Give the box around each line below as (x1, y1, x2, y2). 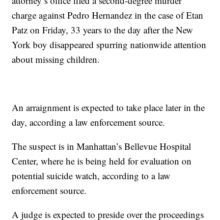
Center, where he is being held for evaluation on (12, 155, 192, 167)
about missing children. (12, 53, 100, 66)
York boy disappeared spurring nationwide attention (12, 38, 207, 51)
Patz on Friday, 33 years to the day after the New (12, 24, 193, 36)
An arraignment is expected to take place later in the (12, 101, 205, 114)
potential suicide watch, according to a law (12, 169, 171, 182)
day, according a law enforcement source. (12, 116, 165, 129)
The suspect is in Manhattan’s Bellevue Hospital (12, 140, 192, 153)
